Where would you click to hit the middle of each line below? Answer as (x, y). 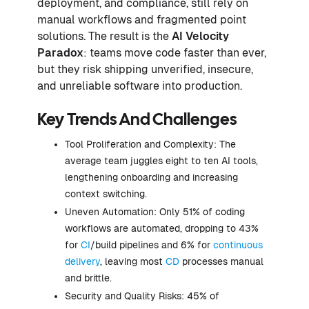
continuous (238, 245)
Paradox (60, 52)
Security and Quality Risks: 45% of (142, 296)
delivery (82, 261)
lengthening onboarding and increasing (151, 177)
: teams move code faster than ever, (175, 52)
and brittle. (88, 278)
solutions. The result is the (104, 36)
